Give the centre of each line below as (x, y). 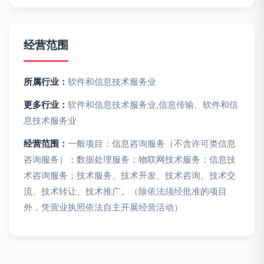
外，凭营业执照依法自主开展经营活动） (103, 207)
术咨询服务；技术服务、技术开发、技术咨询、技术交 (130, 175)
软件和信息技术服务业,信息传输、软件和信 (153, 105)
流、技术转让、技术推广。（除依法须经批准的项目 (125, 191)
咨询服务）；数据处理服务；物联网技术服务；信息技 (130, 159)
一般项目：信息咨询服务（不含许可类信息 (152, 143)
